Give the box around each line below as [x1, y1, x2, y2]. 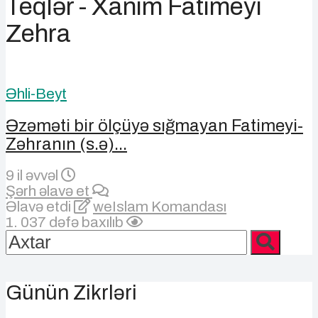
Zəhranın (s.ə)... [6, 134, 127, 153]
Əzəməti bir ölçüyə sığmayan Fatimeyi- [6, 116, 303, 135]
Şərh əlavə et [6, 182, 92, 199]
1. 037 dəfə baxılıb [6, 214, 126, 230]
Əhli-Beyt [6, 85, 67, 102]
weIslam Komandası [93, 198, 226, 214]
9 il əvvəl [6, 167, 61, 183]
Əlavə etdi [6, 198, 74, 214]
